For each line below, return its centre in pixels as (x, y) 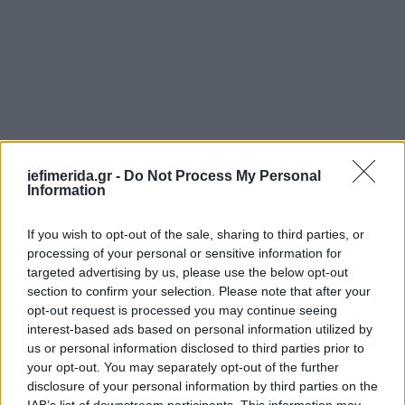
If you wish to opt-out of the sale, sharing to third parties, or (196, 234)
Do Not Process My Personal (222, 176)
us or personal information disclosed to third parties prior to (196, 348)
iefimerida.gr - (75, 176)
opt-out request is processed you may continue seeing (182, 310)
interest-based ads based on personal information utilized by (200, 329)
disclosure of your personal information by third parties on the (202, 386)
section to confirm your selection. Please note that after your (199, 291)
